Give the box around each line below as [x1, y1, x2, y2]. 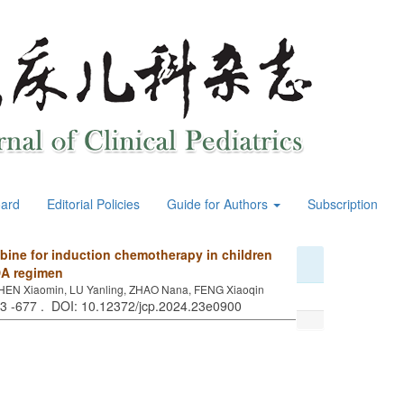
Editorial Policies [47, 195, 140, 213]
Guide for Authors [167, 195, 271, 213]
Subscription [308, 195, 378, 213]
